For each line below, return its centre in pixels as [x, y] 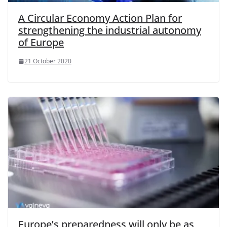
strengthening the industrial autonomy [110, 30]
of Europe [41, 43]
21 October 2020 [48, 61]
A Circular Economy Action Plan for [100, 18]
